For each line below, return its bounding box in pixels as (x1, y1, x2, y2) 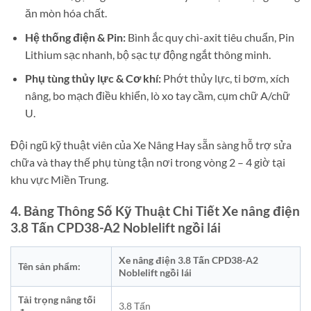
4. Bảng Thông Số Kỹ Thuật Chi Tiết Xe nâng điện (10, 202, 300, 219)
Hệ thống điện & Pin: (24, 30, 126, 44)
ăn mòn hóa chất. (24, 6, 107, 20)
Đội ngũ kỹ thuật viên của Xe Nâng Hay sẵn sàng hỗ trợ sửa (10, 138, 292, 152)
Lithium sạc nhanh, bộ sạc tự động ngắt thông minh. (24, 47, 271, 61)
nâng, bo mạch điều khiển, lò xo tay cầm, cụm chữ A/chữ (24, 89, 290, 103)
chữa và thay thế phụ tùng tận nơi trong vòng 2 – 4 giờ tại (10, 155, 285, 169)
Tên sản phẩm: (18, 260, 81, 272)
